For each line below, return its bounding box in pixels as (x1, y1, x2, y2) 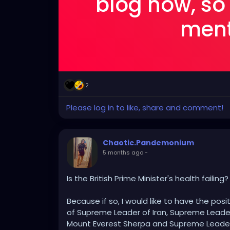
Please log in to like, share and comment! (66, 102, 223, 113)
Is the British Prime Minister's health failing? (67, 173, 228, 184)
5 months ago (103, 148, 143, 157)
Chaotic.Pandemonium (103, 138, 194, 148)
